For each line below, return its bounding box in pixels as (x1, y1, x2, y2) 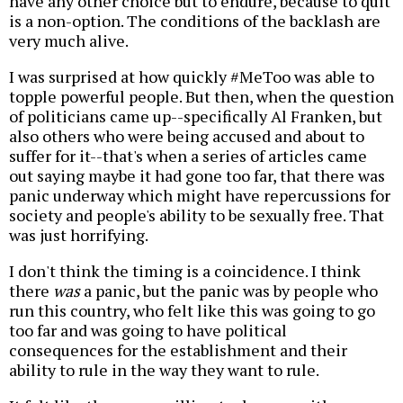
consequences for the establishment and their (9, 339, 347, 362)
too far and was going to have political (9, 319, 287, 342)
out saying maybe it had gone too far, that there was (9, 165, 385, 187)
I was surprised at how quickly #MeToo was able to (9, 66, 374, 88)
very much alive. (9, 30, 129, 52)
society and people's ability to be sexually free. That (9, 204, 384, 227)
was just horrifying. (9, 224, 148, 246)
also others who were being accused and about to (9, 125, 364, 148)
